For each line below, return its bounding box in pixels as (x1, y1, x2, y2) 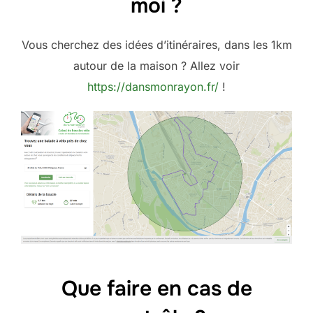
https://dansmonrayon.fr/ (87, 80, 219, 94)
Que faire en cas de (61, 275, 252, 303)
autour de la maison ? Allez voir (73, 59, 240, 73)
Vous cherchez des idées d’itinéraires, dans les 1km (21, 38, 292, 52)
